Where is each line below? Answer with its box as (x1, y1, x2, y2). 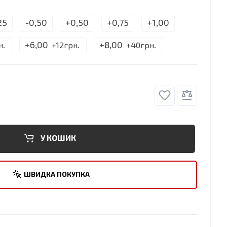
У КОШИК (41, 135, 76, 143)
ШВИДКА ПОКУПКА (24, 171, 90, 179)
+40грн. (126, 42, 156, 51)
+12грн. (52, 42, 80, 51)
